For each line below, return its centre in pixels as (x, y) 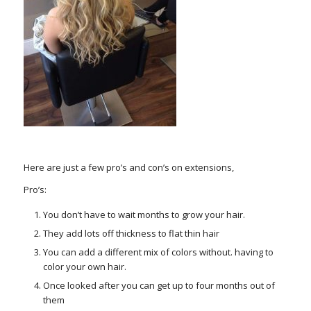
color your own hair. (84, 266)
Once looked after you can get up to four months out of (159, 285)
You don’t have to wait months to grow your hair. (144, 214)
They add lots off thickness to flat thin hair (131, 233)
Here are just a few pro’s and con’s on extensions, (128, 168)
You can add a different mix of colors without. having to (158, 252)
